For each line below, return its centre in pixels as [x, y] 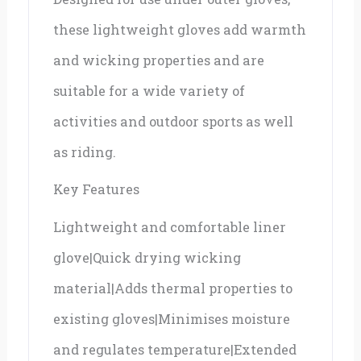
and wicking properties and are [159, 60]
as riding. [85, 152]
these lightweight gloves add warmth [180, 30]
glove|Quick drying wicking [147, 257]
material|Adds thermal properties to [173, 288]
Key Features [97, 189]
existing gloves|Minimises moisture [172, 318]
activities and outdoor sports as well [174, 122]
